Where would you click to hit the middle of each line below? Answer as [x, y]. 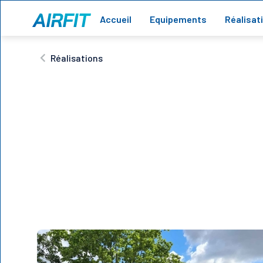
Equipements [178, 19]
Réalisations [76, 58]
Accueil [116, 19]
